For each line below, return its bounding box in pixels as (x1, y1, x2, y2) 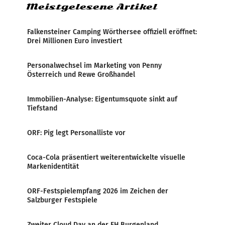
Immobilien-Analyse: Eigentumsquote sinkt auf (27, 94, 177, 103)
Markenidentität (27, 162, 79, 171)
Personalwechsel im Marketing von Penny (27, 61, 162, 70)
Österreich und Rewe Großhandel (27, 70, 135, 79)
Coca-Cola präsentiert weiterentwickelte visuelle (27, 153, 185, 162)
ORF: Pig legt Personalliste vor (27, 128, 126, 137)
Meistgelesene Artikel (26, 1, 157, 12)
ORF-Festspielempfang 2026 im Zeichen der (27, 186, 168, 195)
